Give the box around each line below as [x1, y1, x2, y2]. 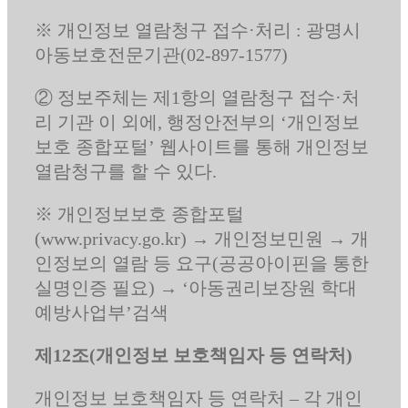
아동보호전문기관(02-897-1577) [34, 44, 288, 65]
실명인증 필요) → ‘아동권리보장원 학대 [34, 277, 357, 298]
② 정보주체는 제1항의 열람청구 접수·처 [34, 87, 360, 107]
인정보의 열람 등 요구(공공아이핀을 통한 [34, 252, 369, 273]
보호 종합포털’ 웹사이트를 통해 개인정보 [34, 136, 369, 157]
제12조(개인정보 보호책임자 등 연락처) [34, 344, 352, 365]
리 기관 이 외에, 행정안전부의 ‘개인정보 [34, 111, 360, 132]
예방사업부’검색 [34, 301, 168, 322]
